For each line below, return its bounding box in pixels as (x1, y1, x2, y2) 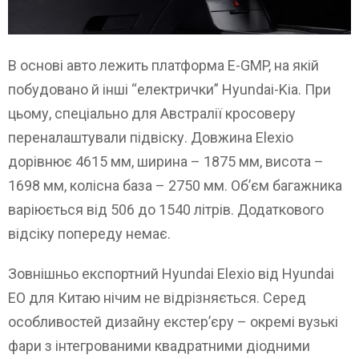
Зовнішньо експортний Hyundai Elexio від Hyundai (8, 265, 334, 283)
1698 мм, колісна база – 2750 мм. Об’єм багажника (8, 177, 342, 195)
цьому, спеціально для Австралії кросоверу (8, 105, 296, 123)
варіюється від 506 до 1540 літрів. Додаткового (8, 201, 324, 219)
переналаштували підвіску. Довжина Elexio (8, 129, 293, 147)
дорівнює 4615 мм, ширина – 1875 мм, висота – (8, 153, 324, 171)
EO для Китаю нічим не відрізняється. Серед (8, 289, 306, 307)
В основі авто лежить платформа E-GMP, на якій (8, 57, 319, 75)
